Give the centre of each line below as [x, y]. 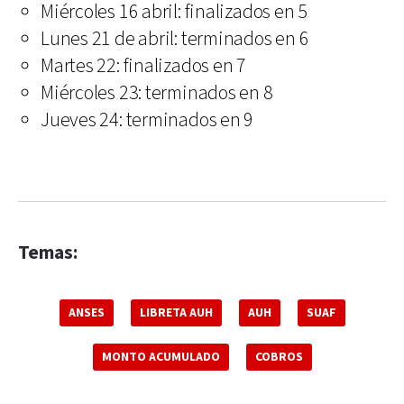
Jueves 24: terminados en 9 [147, 120]
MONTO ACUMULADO [161, 357]
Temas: [48, 252]
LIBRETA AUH [176, 312]
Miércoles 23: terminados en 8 [157, 93]
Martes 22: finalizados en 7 [144, 66]
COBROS [279, 357]
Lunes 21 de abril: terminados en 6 [175, 39]
